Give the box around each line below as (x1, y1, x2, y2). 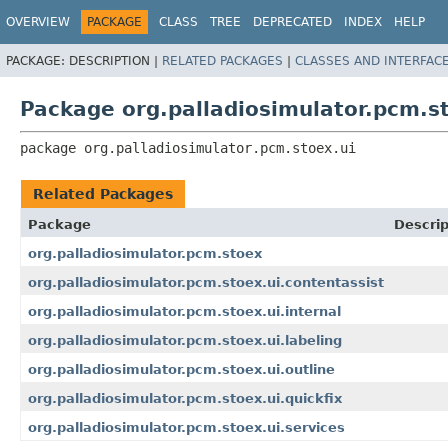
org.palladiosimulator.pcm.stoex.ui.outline (28, 361, 335, 377)
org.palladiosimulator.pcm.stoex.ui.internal (28, 303, 341, 319)
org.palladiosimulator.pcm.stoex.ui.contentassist (28, 274, 384, 290)
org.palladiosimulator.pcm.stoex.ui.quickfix (28, 390, 342, 406)
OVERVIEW (6, 15, 70, 29)
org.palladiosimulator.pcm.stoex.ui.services (28, 419, 345, 435)
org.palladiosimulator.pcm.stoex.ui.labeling (28, 332, 342, 348)
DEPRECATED (253, 15, 332, 29)
